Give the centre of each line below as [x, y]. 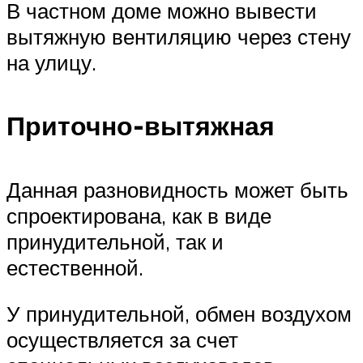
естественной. [75, 267]
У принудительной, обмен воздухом [179, 314]
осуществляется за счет [122, 340]
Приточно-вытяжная [141, 126]
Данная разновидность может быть [177, 189]
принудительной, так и [115, 241]
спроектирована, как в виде [139, 215]
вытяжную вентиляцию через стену [179, 36]
